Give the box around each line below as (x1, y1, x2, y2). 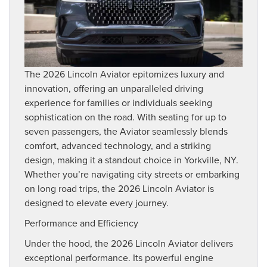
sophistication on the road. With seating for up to (24, 110, 226, 124)
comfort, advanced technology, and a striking (24, 139, 211, 153)
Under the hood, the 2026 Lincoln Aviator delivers (24, 237, 233, 250)
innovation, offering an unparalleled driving (24, 82, 203, 95)
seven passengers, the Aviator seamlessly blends (24, 125, 228, 138)
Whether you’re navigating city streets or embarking (24, 167, 240, 181)
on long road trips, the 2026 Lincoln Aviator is (24, 182, 214, 195)
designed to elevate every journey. (24, 196, 173, 210)
